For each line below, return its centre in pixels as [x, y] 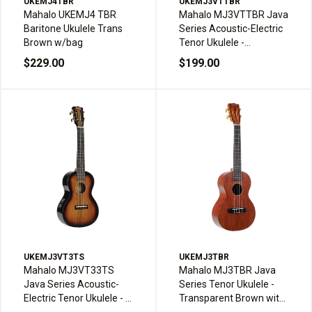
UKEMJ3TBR [204, 257]
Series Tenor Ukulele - [227, 284]
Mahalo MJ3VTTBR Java [234, 15]
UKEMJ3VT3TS [54, 257]
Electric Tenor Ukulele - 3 [77, 298]
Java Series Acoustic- [71, 284]
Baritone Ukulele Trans [73, 29]
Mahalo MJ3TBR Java [227, 271]
